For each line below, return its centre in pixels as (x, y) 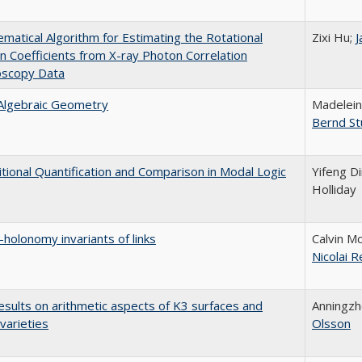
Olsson (331, 323)
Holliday (334, 189)
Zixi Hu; (334, 37)
